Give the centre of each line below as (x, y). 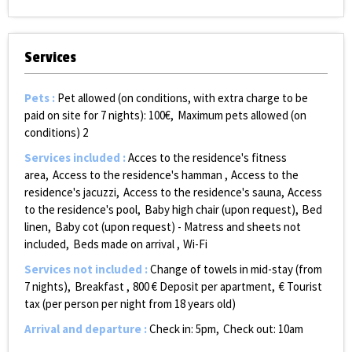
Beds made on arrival (123, 244)
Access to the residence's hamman (138, 175)
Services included (73, 158)
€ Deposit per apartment (212, 287)
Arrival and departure (84, 329)
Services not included (84, 269)
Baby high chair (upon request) (220, 210)
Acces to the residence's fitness (207, 158)
